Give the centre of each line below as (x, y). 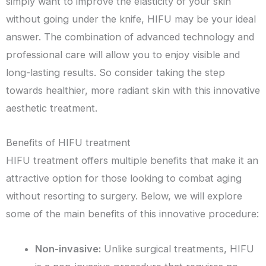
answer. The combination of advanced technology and (130, 37)
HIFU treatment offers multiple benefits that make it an (132, 161)
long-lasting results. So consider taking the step (115, 72)
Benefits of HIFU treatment (68, 143)
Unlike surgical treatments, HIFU (178, 249)
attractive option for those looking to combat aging (124, 178)
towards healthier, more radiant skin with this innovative (133, 90)
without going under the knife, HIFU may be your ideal (131, 19)
